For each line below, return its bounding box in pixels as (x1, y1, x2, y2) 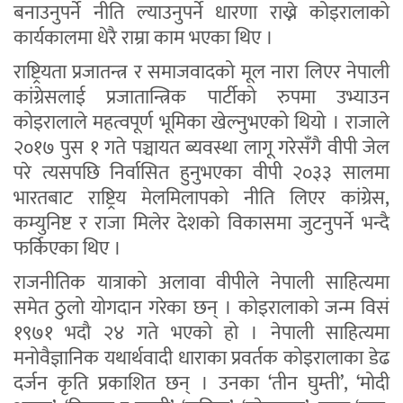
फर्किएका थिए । (13, 232, 121, 266)
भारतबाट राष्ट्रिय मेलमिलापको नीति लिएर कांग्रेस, (13, 182, 390, 216)
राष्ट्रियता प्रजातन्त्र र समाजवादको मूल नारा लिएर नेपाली (13, 56, 390, 90)
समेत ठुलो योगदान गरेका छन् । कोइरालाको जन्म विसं (13, 291, 390, 326)
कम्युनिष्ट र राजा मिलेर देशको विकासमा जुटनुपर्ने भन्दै (13, 207, 390, 241)
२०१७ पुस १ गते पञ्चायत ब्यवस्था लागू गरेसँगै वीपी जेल (13, 131, 390, 166)
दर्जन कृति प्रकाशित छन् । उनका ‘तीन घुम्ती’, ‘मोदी (13, 367, 390, 401)
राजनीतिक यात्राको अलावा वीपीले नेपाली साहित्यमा (13, 266, 390, 300)
